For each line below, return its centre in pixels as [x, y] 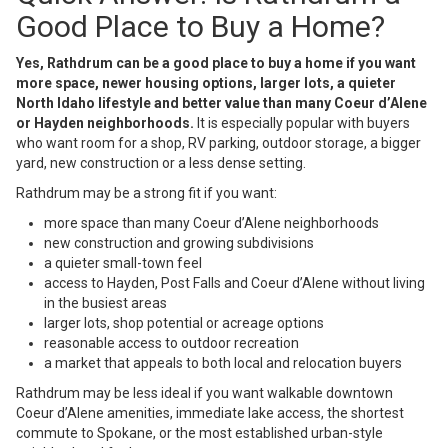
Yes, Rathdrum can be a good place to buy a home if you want [216, 63]
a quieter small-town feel [123, 263]
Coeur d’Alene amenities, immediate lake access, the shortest [210, 413]
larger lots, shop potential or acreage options [184, 323]
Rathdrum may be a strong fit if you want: [146, 193]
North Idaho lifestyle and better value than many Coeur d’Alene [221, 103]
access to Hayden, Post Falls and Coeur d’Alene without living [234, 283]
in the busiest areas [105, 303]
